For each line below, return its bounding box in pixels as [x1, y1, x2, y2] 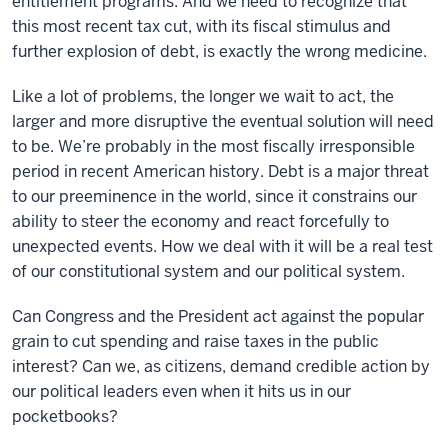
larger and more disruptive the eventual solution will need [12, 111, 434, 132]
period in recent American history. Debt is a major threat [12, 161, 429, 182]
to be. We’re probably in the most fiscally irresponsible [12, 136, 415, 157]
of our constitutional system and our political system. [12, 261, 405, 282]
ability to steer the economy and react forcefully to [12, 211, 389, 232]
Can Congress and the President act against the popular [12, 306, 424, 327]
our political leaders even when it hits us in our [12, 381, 351, 402]
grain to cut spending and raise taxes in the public [12, 331, 379, 352]
